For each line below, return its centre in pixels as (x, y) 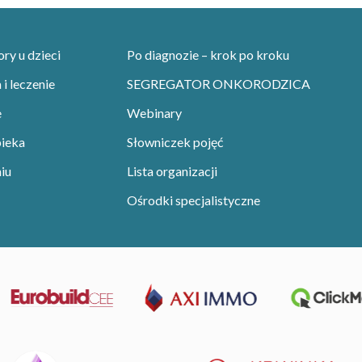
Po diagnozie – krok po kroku (208, 55)
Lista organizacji (172, 171)
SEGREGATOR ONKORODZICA (219, 84)
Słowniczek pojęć (175, 142)
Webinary (154, 113)
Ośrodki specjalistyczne (194, 200)
